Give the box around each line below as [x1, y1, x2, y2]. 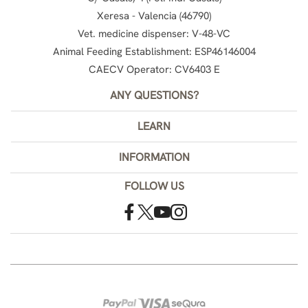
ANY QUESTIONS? [109, 87, 199, 102]
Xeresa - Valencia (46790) [97, 8, 211, 23]
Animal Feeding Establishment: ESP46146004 [52, 44, 256, 58]
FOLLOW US [124, 178, 184, 193]
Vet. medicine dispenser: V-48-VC [78, 26, 230, 41]
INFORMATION [118, 149, 190, 164]
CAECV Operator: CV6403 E [88, 62, 220, 76]
